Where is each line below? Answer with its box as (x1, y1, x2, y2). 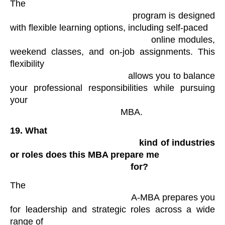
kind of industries (10, 138, 140, 148)
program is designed (10, 10, 133, 21)
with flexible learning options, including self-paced (10, 22, 208, 33)
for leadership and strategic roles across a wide (10, 204, 215, 215)
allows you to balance (10, 70, 128, 81)
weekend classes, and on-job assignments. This (10, 46, 215, 57)
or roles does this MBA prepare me (10, 150, 159, 160)
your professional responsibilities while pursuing (10, 82, 215, 93)
